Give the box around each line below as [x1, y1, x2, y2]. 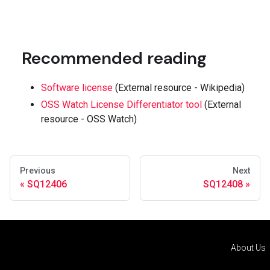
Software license [41, 82, 113, 94]
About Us [231, 243, 266, 253]
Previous [20, 166, 55, 176]
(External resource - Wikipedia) [113, 82, 245, 94]
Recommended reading [22, 47, 207, 70]
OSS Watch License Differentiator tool [41, 99, 202, 111]
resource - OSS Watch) [41, 113, 137, 125]
